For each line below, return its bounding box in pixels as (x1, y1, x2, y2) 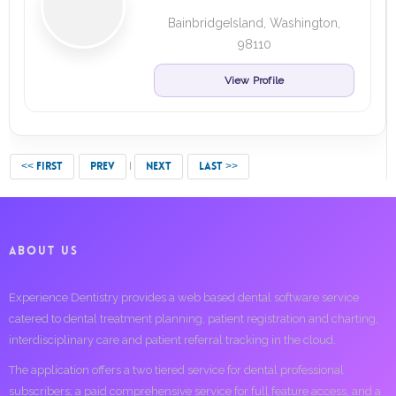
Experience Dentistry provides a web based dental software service (9, 291, 359, 304)
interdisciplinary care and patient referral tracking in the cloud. (9, 333, 336, 346)
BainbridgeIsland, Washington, (168, 16, 340, 30)
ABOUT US (9, 243, 79, 258)
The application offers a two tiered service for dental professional (9, 363, 344, 377)
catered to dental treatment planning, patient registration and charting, (9, 312, 378, 325)
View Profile (224, 74, 285, 87)
